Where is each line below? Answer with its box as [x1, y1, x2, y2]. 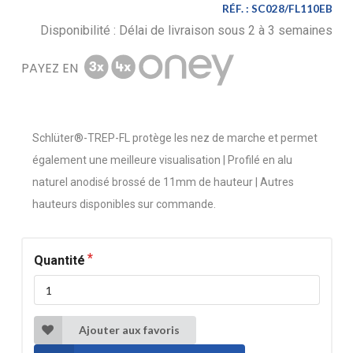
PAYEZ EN [20, 59, 78, 78]
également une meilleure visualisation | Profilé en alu [32, 154, 292, 167]
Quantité [33, 253, 85, 269]
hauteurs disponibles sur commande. [32, 198, 216, 211]
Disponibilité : [39, 23, 119, 39]
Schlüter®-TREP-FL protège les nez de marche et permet [32, 132, 318, 145]
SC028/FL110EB [251, 2, 333, 16]
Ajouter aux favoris [78, 323, 180, 337]
